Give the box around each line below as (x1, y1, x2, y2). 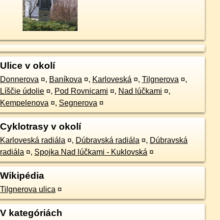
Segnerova (58, 99, 97, 108)
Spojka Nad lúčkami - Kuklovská (34, 148, 147, 157)
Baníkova (49, 75, 82, 84)
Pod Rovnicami (54, 87, 108, 96)
